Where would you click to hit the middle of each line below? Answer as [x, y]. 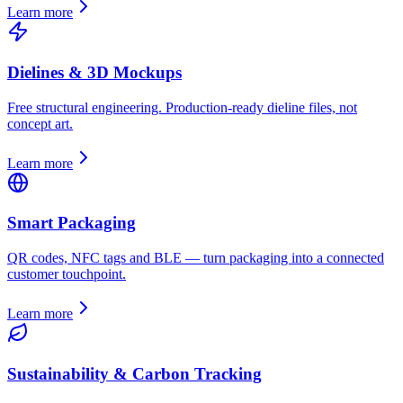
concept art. [40, 123]
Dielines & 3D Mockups [94, 72]
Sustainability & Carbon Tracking [134, 373]
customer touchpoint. [67, 273]
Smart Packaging [72, 223]
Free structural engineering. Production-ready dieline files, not [182, 107]
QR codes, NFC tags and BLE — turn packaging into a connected [196, 257]
